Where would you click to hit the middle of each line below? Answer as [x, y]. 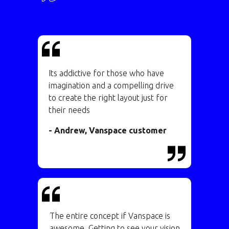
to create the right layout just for [108, 98]
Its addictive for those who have [106, 73]
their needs [69, 110]
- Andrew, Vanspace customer [108, 130]
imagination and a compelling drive [111, 85]
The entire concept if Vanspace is [110, 216]
